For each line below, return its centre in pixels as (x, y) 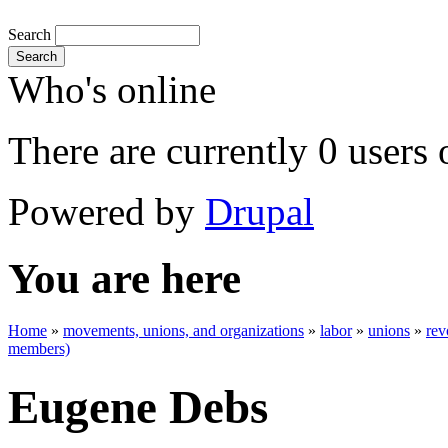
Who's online (112, 89)
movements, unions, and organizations (183, 331)
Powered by (106, 211)
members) (39, 349)
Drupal (259, 211)
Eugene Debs (138, 406)
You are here (124, 278)
